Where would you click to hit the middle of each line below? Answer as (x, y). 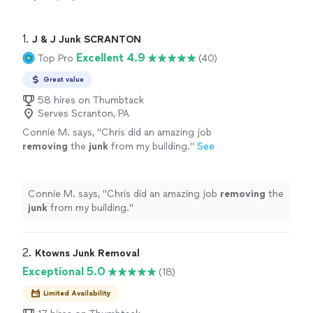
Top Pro (56, 58)
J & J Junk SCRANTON (87, 39)
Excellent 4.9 (111, 58)
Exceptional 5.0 (64, 271)
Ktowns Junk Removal (87, 253)
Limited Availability (77, 293)
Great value (64, 79)
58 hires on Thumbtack (91, 100)
